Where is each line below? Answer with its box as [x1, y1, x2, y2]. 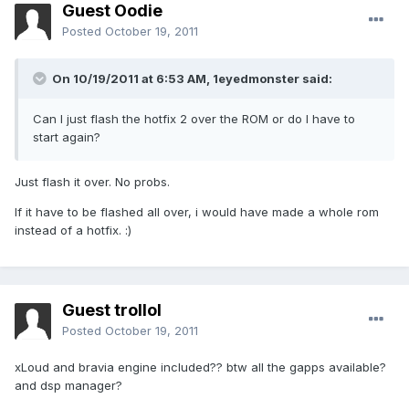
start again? [33, 130, 100, 145]
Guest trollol [62, 300, 162, 320]
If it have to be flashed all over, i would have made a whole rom [15, 204, 379, 220]
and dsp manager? [15, 378, 122, 393]
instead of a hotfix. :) [15, 223, 131, 238]
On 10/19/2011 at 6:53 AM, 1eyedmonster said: [49, 71, 332, 87]
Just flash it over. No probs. [15, 174, 170, 190]
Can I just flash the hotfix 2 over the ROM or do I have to [33, 111, 355, 127]
